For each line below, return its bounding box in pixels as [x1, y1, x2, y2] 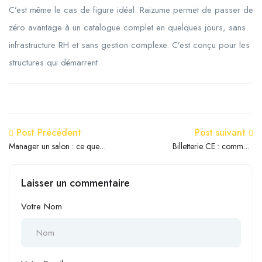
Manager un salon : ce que [9, 140, 99, 152]
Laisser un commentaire [21, 175, 130, 191]
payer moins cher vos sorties [158, 153, 253, 165]
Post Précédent [16, 125, 81, 139]
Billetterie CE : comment [173, 140, 253, 152]
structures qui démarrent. [9, 56, 100, 69]
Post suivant [195, 125, 246, 139]
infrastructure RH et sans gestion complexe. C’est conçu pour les [9, 38, 250, 51]
